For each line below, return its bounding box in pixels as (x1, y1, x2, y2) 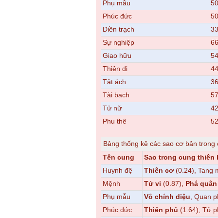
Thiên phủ (144, 206, 178, 214)
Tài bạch (103, 91, 129, 99)
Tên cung (103, 153, 134, 161)
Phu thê (103, 117, 127, 125)
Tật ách (103, 78, 126, 86)
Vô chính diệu (144, 193, 190, 200)
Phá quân (185, 180, 217, 187)
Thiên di (103, 65, 127, 73)
